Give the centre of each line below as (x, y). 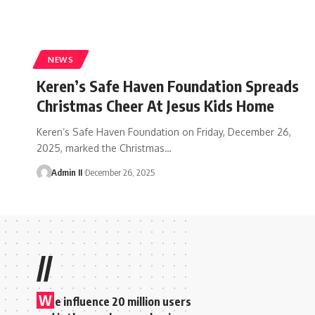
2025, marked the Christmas (101, 148)
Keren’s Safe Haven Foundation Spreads (168, 85)
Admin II (66, 172)
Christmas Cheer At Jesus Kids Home (155, 105)
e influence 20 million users (123, 301)
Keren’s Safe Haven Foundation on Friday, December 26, (164, 131)
